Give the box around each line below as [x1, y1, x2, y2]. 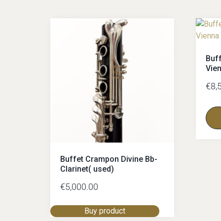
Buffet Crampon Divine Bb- [60, 154, 157, 164]
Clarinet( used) [60, 164, 114, 174]
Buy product [84, 206, 126, 216]
